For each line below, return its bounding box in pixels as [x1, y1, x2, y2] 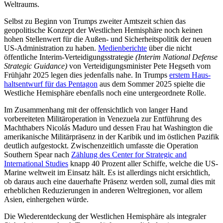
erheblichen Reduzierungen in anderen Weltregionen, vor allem [4, 186, 202, 195]
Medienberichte [98, 44, 147, 53]
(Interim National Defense [135, 53, 218, 62]
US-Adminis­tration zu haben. [4, 44, 98, 53]
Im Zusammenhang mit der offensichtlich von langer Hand [4, 106, 188, 114]
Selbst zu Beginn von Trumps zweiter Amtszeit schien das [4, 17, 186, 26]
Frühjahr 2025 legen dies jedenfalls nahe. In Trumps [4, 71, 169, 80]
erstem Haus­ [169, 71, 211, 80]
